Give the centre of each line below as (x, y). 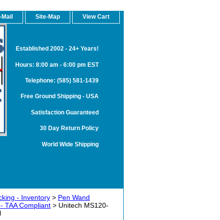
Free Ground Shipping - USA (60, 96)
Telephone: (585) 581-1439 (62, 80)
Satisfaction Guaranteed (65, 112)
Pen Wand (74, 197)
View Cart (96, 17)
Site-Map (48, 17)
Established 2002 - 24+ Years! (57, 49)
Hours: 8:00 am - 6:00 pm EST (57, 64)
